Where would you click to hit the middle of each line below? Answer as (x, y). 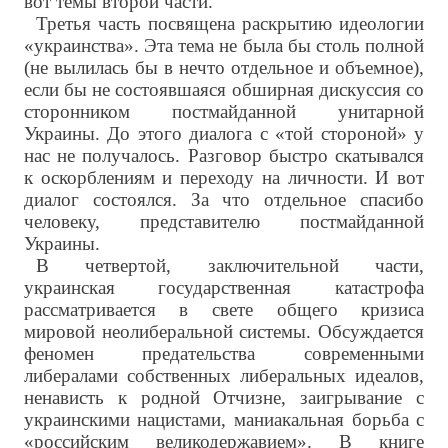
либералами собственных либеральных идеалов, (224, 376)
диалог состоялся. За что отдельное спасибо (224, 200)
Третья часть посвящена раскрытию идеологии (230, 24)
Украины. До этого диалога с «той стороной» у (224, 134)
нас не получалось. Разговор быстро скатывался (224, 156)
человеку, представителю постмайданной (224, 222)
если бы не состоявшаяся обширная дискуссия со (224, 90)
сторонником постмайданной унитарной (224, 112)
